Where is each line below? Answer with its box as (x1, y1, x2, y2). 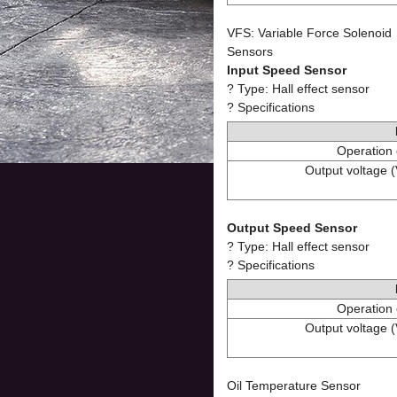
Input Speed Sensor (227, 63, 346, 77)
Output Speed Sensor (227, 221, 357, 235)
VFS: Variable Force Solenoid (227, 26, 392, 40)
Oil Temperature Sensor (227, 378, 361, 393)
